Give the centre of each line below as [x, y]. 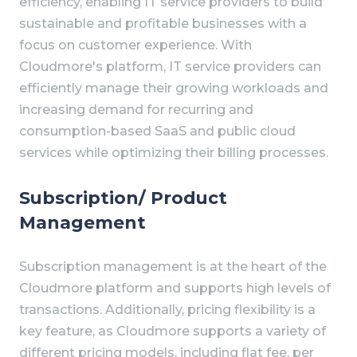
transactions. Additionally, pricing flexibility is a [167, 310]
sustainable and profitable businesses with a [163, 23]
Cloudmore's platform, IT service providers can [170, 66]
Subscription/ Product [123, 198]
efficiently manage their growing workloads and [174, 88]
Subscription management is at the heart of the [173, 267]
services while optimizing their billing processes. [174, 152]
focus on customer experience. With [135, 45]
